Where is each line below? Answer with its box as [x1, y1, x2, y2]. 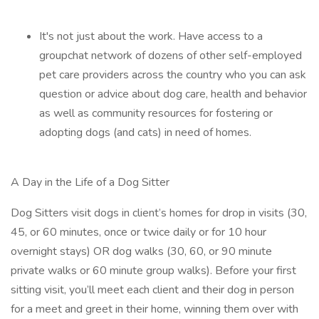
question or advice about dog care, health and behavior [39, 86, 307, 102]
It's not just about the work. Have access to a [39, 28, 263, 44]
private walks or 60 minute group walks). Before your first [11, 263, 296, 278]
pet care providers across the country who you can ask [39, 67, 306, 83]
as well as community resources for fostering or [39, 105, 273, 121]
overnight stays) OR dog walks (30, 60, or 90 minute [11, 244, 272, 259]
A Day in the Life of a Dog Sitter [11, 174, 169, 190]
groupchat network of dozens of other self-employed [39, 48, 302, 63]
